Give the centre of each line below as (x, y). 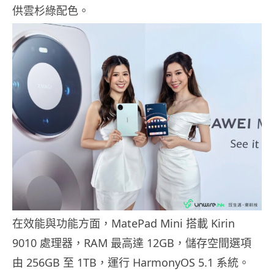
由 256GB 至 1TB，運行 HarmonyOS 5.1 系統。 (131, 262)
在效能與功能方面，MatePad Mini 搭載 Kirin (124, 223)
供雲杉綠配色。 (51, 10)
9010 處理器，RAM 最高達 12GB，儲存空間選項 (132, 243)
